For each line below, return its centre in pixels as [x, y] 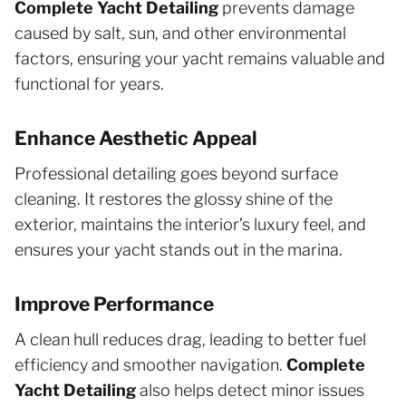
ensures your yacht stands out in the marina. [179, 249]
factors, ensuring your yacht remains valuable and [200, 58]
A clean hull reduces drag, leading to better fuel [190, 339]
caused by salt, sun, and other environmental [180, 33]
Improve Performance [114, 304]
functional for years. [89, 83]
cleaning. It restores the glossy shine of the [174, 198]
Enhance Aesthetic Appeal [136, 138]
